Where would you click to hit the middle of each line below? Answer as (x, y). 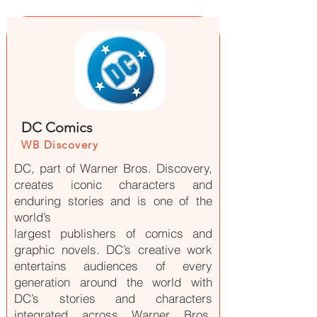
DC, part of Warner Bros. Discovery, (113, 168)
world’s (33, 217)
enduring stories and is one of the (113, 201)
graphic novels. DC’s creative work (113, 249)
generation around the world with (113, 282)
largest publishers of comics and (113, 233)
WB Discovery (60, 145)
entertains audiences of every (113, 266)
